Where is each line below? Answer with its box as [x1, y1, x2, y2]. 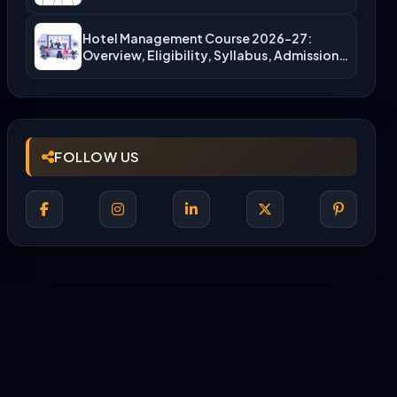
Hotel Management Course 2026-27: [82, 29, 312, 46]
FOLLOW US [54, 148, 140, 166]
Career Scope [82, 63, 168, 80]
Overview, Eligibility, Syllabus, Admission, [82, 46, 343, 63]
